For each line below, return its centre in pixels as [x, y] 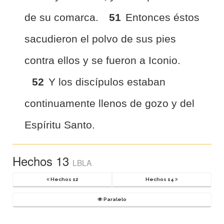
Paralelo [114, 199]
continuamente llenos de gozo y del [109, 103]
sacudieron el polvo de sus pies [100, 39]
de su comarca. [63, 17]
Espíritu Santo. [60, 125]
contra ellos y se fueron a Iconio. [102, 60]
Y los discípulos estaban [107, 82]
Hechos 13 [42, 161]
